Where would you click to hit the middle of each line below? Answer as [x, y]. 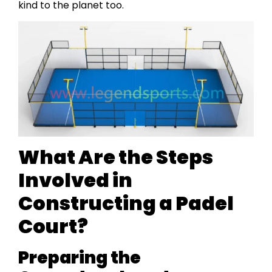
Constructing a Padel [126, 203]
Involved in [75, 180]
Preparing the [80, 257]
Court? [53, 226]
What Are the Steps [116, 157]
